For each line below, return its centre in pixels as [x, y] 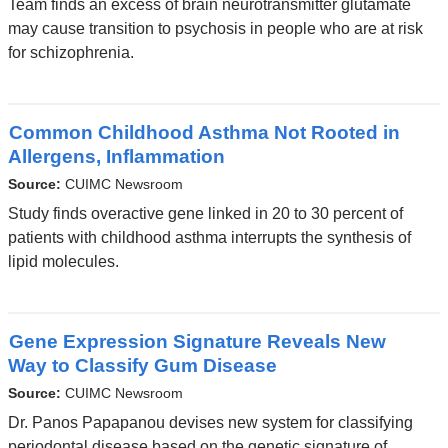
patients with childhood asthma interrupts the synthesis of [209, 237]
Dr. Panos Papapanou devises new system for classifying [210, 422]
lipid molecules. [63, 261]
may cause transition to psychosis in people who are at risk [215, 28]
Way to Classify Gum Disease [142, 366]
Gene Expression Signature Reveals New [197, 342]
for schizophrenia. [70, 52]
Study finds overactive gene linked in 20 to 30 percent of [205, 213]
